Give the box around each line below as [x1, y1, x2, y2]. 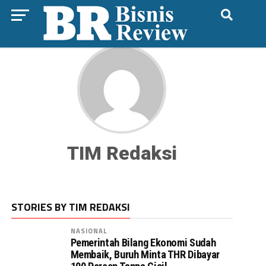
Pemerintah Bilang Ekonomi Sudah [70, 236, 216, 249]
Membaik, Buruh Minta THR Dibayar [70, 248, 220, 261]
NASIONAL [70, 226, 107, 236]
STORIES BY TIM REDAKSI [11, 199, 130, 215]
